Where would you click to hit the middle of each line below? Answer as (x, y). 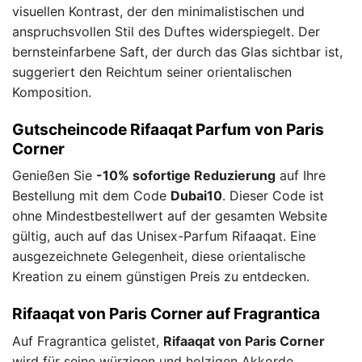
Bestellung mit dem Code (91, 196)
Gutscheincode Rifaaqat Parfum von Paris (168, 129)
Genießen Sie (54, 176)
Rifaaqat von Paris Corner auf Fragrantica (166, 314)
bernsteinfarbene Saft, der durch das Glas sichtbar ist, (177, 52)
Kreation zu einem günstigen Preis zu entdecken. (161, 277)
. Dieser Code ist (273, 196)
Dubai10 (196, 196)
